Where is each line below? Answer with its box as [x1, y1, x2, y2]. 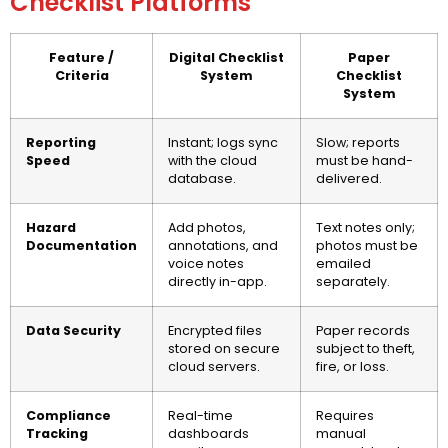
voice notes [168, 254, 244, 272]
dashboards [168, 424, 249, 442]
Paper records [316, 321, 410, 339]
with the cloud [168, 151, 257, 169]
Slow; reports [316, 133, 400, 151]
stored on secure [168, 339, 280, 357]
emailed [316, 254, 371, 272]
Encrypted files [168, 321, 262, 339]
